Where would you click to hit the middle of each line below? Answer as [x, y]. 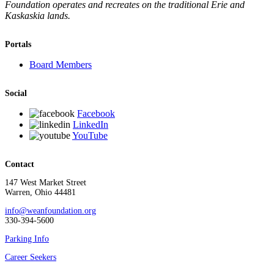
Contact [20, 165]
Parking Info [27, 239]
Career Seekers [31, 257]
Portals [18, 45]
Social [16, 94]
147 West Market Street [46, 183]
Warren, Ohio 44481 [40, 193]
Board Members [61, 65]
